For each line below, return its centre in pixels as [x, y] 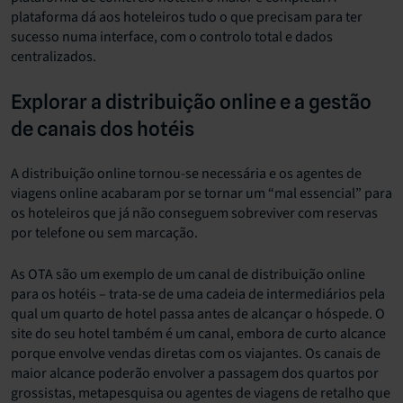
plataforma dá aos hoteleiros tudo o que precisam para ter [187, 17]
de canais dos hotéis [103, 128]
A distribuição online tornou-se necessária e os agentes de [186, 173]
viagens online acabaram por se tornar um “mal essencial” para [201, 193]
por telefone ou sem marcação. [104, 233]
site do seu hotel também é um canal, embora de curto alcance [198, 333]
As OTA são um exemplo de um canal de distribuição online [188, 274]
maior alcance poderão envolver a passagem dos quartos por [195, 373]
